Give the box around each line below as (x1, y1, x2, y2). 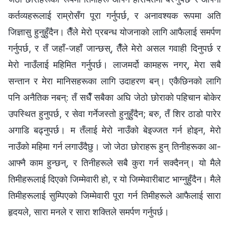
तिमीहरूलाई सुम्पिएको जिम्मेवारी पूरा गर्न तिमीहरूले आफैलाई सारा (8, 190, 221, 201)
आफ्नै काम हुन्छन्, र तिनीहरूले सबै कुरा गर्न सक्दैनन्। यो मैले (8, 157, 221, 168)
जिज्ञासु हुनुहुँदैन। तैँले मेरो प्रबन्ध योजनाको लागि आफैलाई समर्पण (8, 26, 221, 37)
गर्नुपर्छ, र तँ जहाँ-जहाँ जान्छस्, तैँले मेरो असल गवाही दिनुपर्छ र (8, 42, 221, 54)
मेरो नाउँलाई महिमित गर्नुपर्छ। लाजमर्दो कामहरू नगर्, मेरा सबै (8, 59, 221, 70)
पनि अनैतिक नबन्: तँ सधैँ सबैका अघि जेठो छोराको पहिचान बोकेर (8, 91, 221, 103)
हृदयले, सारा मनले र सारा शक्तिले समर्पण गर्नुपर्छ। (8, 206, 169, 217)
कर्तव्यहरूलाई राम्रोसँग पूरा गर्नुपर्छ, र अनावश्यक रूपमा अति (8, 10, 221, 21)
